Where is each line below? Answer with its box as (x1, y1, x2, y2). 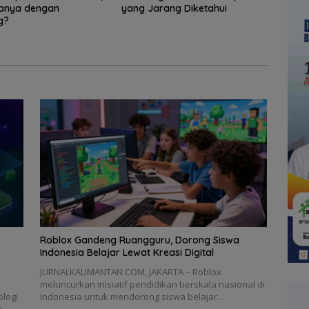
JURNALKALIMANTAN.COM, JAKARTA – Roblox (39, 266, 221, 279)
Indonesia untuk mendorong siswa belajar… (39, 290, 225, 303)
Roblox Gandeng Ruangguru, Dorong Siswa (39, 234, 239, 247)
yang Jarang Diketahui (121, 2, 227, 15)
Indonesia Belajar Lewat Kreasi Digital (39, 246, 214, 259)
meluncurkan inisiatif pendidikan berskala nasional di (39, 278, 265, 291)
